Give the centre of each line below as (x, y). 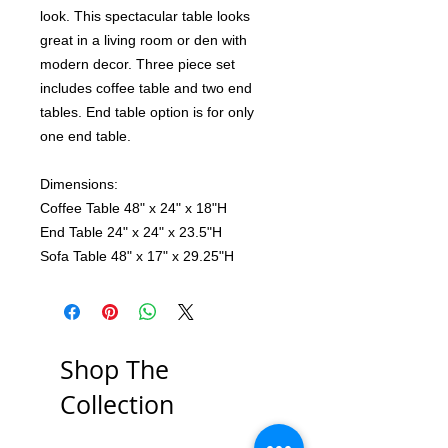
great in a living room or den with (143, 40)
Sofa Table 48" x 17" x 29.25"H (137, 256)
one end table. (85, 136)
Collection (117, 405)
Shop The (114, 370)
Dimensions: (79, 184)
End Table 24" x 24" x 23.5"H (131, 232)
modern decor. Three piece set (137, 64)
